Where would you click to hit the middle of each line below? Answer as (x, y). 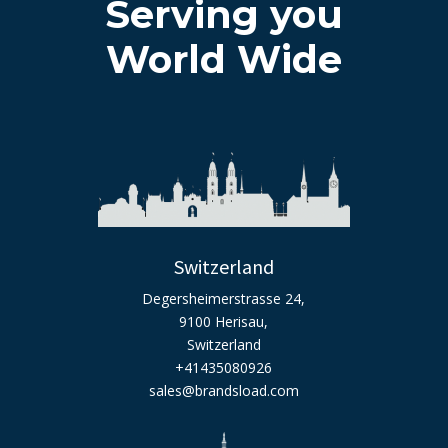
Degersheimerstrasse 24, (224, 298)
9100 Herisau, (224, 321)
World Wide (223, 59)
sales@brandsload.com (223, 390)
